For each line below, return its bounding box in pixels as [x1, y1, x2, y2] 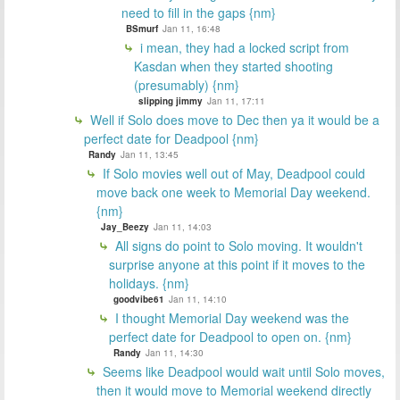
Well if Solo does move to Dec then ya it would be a [87, 110, 379, 129]
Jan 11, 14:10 [169, 292, 227, 305]
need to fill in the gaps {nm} [121, 3, 276, 21]
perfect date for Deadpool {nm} [84, 129, 259, 147]
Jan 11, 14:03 [154, 220, 212, 233]
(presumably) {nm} [134, 75, 239, 94]
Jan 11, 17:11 [207, 94, 265, 107]
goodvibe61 [113, 292, 164, 305]
